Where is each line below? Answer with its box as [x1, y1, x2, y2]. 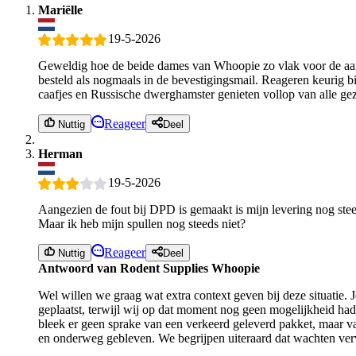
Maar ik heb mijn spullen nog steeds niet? [38, 216, 246, 230]
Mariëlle [38, 2, 83, 17]
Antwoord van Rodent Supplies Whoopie [38, 261, 260, 276]
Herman [38, 146, 83, 161]
